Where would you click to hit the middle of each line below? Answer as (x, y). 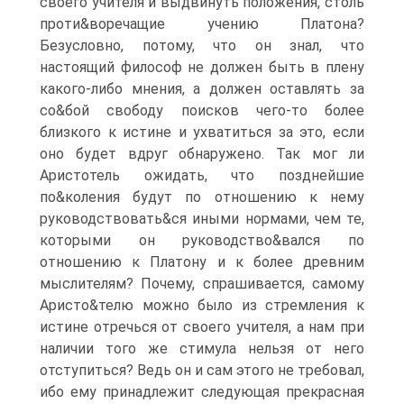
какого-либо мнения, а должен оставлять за (202, 89)
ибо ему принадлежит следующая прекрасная (202, 392)
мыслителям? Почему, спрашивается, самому (202, 284)
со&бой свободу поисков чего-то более (202, 110)
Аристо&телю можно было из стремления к (202, 305)
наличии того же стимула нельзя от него (202, 349)
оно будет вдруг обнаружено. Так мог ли (202, 154)
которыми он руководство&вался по (202, 240)
